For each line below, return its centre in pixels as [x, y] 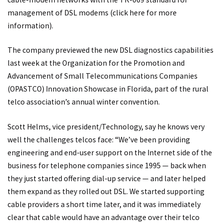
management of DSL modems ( [60, 12]
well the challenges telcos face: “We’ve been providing [99, 139]
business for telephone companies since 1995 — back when [107, 165]
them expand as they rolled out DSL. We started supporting [106, 191]
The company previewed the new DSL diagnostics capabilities [111, 50]
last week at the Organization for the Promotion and [96, 63]
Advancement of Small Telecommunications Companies [103, 76]
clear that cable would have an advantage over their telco [104, 217]
